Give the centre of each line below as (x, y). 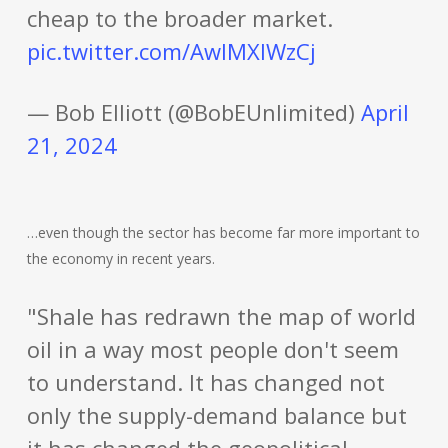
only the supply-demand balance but (216, 415)
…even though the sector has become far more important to (223, 232)
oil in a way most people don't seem (212, 349)
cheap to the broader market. (179, 18)
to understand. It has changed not (205, 382)
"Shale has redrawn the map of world (221, 316)
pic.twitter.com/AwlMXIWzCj (171, 51)
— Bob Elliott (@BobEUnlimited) (193, 112)
